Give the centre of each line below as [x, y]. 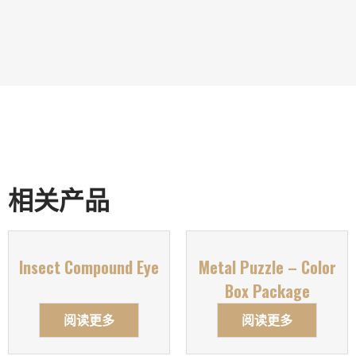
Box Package [267, 291]
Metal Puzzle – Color [267, 267]
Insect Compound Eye [89, 267]
